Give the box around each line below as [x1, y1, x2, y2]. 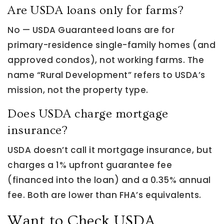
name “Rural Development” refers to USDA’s [7, 69, 205, 81]
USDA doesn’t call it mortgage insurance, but [7, 144, 212, 156]
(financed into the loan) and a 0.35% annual [7, 174, 211, 186]
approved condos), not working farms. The [7, 54, 204, 66]
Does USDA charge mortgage [7, 107, 168, 120]
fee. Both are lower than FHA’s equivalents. [7, 189, 201, 201]
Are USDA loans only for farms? [7, 3, 183, 17]
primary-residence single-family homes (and [7, 39, 215, 51]
